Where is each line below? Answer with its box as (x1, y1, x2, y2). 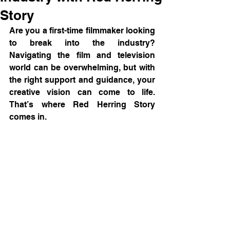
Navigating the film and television (9, 50, 155, 60)
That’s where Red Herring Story (9, 100, 155, 109)
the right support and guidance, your (9, 75, 155, 85)
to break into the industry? (9, 38, 155, 48)
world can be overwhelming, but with (9, 63, 155, 72)
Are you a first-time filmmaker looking (9, 26, 155, 35)
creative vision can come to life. (9, 87, 155, 97)
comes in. (9, 112, 47, 122)
